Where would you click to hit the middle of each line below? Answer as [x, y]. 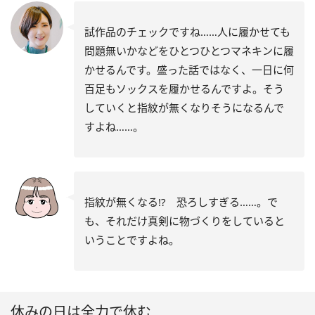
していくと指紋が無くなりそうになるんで [184, 107]
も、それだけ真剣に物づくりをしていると [185, 220]
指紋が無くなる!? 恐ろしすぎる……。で [181, 201]
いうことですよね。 [132, 239]
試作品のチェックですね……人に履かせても [187, 31]
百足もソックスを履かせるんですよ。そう [184, 88]
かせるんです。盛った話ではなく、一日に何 [189, 69]
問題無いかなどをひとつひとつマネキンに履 [189, 50]
